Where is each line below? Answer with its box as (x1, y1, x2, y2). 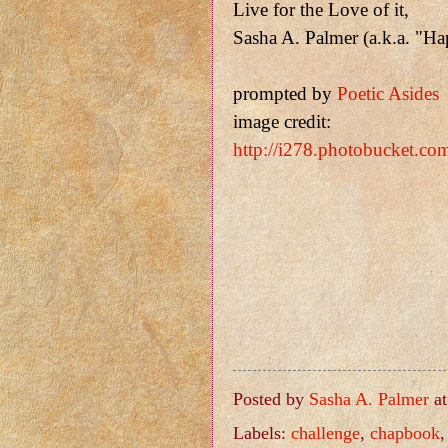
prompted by (233, 83, 337, 105)
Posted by (233, 388, 309, 409)
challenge (291, 423, 360, 444)
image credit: (233, 111, 331, 133)
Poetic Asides (337, 83, 439, 105)
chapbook (370, 423, 440, 444)
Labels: (233, 423, 291, 444)
